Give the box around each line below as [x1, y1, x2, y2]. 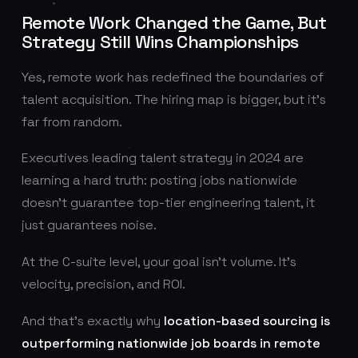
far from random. [21, 113, 122, 130]
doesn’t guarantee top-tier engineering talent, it [21, 194, 315, 212]
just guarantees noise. [21, 217, 157, 234]
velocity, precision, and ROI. [21, 276, 185, 293]
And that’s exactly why [21, 312, 164, 329]
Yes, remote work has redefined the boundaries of [21, 68, 324, 86]
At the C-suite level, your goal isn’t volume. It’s [21, 253, 296, 271]
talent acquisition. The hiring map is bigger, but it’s [21, 90, 326, 108]
